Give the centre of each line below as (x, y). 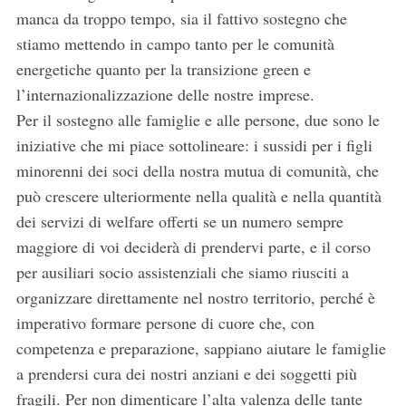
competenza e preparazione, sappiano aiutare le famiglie (201, 348)
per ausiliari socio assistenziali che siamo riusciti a (182, 272)
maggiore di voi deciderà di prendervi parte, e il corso (193, 247)
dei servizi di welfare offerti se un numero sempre (179, 222)
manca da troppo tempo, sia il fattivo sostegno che (181, 19)
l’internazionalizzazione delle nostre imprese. (165, 95)
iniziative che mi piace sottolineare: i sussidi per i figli (194, 145)
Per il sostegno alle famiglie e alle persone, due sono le (198, 120)
